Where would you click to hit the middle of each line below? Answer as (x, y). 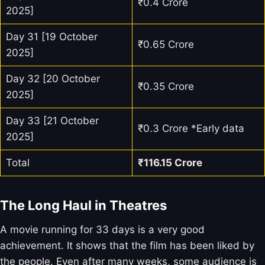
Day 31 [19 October (51, 37)
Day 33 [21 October (52, 121)
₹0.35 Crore (166, 87)
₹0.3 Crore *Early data (191, 129)
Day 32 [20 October (53, 79)
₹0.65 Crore (166, 45)
